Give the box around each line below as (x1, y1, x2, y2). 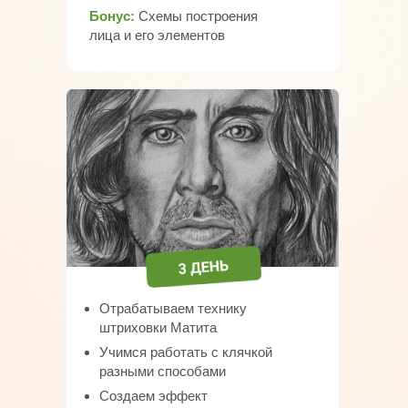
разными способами (99, 363, 226, 379)
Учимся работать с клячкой (99, 344, 272, 360)
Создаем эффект (99, 388, 208, 403)
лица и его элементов (89, 27, 225, 43)
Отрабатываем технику (99, 301, 247, 316)
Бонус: (89, 8, 138, 24)
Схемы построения (138, 8, 258, 24)
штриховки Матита (99, 320, 217, 335)
